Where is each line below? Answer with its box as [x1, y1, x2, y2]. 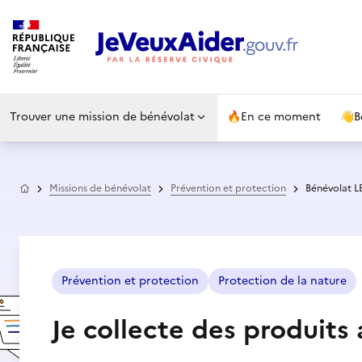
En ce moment [241, 108, 321, 125]
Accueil [29, 179, 64, 194]
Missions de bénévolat [49, 181, 151, 196]
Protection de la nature [218, 272, 347, 289]
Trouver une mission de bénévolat [10, 108, 195, 125]
